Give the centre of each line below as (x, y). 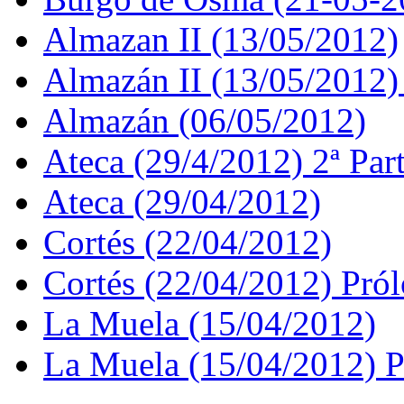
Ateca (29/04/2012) (182, 201)
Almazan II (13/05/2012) (221, 39)
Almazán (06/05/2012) (205, 120)
